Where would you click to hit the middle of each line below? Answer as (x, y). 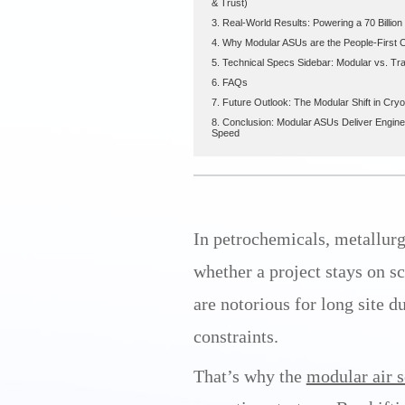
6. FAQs (229, 83)
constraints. (235, 336)
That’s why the (250, 376)
